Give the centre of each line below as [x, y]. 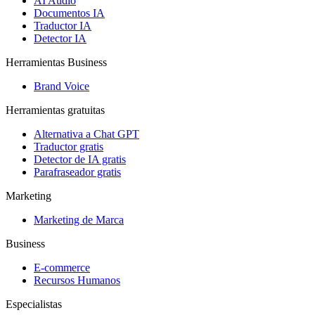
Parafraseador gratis [77, 172]
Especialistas [34, 304]
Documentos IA [69, 13]
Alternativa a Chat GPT [86, 134]
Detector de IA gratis [80, 160]
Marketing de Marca [79, 220]
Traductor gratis [69, 147]
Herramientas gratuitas [55, 110]
